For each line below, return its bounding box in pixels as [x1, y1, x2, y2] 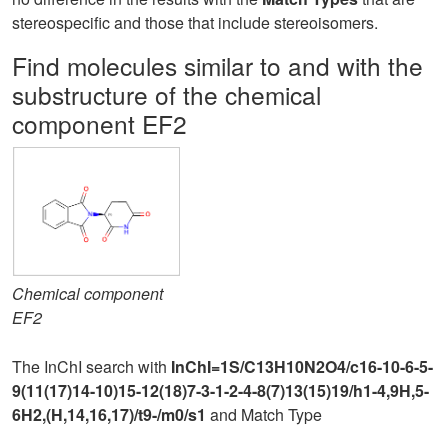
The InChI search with [12, 355, 171, 378]
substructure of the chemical [12, 77, 321, 112]
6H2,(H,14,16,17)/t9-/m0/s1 [12, 403, 206, 426]
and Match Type [206, 403, 322, 426]
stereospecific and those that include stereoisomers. [12, 11, 378, 34]
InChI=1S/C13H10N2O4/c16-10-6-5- [171, 355, 433, 378]
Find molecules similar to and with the [12, 48, 423, 83]
